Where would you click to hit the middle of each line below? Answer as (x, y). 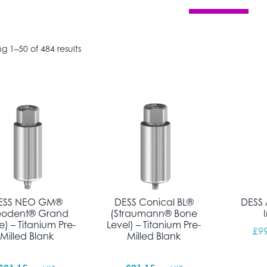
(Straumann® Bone (154, 213)
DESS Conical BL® (154, 202)
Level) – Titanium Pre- (154, 225)
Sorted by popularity (122, 48)
